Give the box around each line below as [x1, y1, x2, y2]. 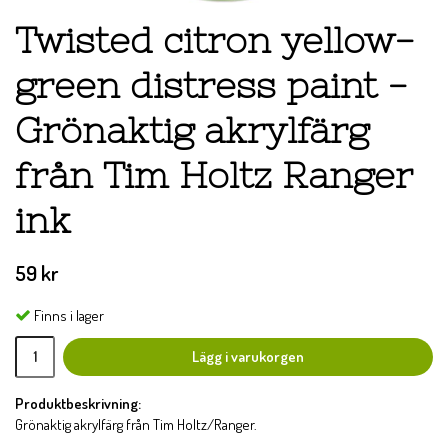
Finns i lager [34, 305, 104, 325]
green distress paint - [15, 65, 408, 106]
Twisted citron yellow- [15, 20, 415, 61]
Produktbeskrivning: [15, 393, 141, 413]
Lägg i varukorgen [192, 346, 304, 366]
